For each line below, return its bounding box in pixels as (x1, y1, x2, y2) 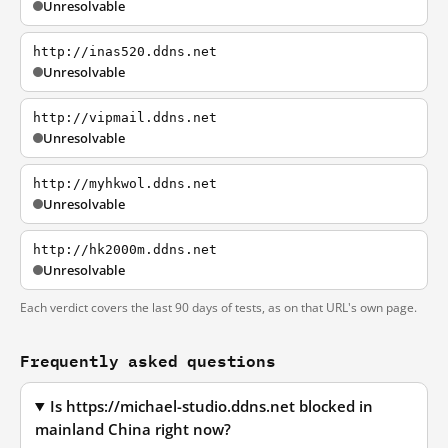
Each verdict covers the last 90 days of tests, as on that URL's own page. (20, 299, 417, 316)
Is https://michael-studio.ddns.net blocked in (50, 397, 374, 416)
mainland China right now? (35, 420, 231, 439)
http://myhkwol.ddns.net (33, 176, 217, 191)
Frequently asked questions (20, 347, 276, 374)
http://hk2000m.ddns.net (33, 242, 217, 257)
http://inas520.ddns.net (33, 44, 217, 59)
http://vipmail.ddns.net (33, 110, 217, 125)
